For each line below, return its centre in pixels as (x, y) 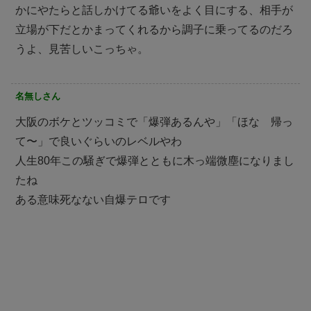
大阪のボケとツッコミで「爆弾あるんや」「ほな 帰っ (154, 121)
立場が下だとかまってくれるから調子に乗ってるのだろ (154, 29)
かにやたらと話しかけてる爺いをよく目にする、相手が (154, 10)
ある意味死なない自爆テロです (93, 199)
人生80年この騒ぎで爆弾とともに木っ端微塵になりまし (155, 160)
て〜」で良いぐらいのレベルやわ (99, 141)
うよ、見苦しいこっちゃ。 (82, 49)
